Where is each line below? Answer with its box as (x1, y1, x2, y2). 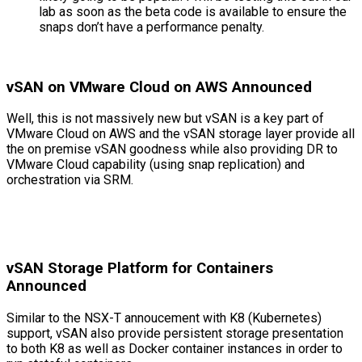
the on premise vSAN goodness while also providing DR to (6, 141, 338, 158)
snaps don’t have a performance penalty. (39, 19, 264, 35)
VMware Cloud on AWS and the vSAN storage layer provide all (6, 126, 355, 142)
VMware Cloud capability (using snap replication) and (6, 157, 305, 173)
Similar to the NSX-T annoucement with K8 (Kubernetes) (6, 309, 322, 326)
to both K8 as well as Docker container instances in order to (6, 340, 343, 356)
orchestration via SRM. (6, 172, 133, 188)
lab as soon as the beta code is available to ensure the (39, 4, 347, 19)
